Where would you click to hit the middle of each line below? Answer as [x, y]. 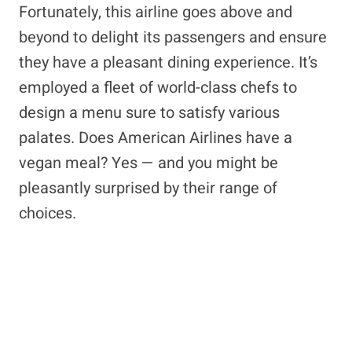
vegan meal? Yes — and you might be [148, 163]
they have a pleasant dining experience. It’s [168, 62]
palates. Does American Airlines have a [156, 138]
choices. [48, 213]
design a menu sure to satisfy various [149, 113]
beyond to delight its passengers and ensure [173, 37]
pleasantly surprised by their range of [148, 188]
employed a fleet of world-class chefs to [158, 88]
